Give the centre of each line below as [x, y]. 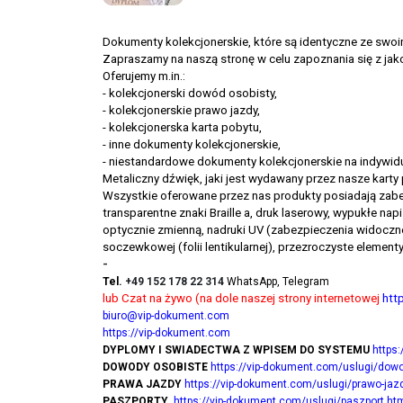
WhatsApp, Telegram [278, 282]
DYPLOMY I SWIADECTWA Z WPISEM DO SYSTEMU [236, 350]
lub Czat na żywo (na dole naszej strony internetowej [242, 299]
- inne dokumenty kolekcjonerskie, [192, 145]
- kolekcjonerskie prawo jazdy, [181, 111]
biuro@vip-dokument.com [166, 316]
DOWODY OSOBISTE [155, 367]
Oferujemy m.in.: [144, 76]
